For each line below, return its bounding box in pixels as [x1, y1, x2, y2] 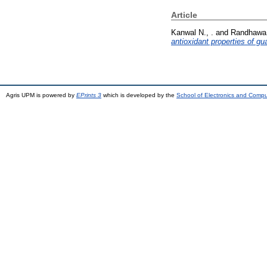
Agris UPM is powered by [6, 91, 76, 98]
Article [171, 10, 197, 20]
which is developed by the [101, 91, 176, 98]
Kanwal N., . [171, 27, 213, 37]
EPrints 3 [76, 91, 101, 98]
